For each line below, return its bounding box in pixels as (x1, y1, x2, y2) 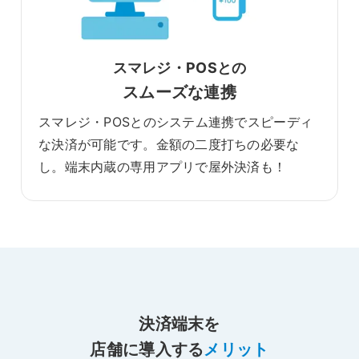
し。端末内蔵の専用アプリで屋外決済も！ (38, 158, 287, 175)
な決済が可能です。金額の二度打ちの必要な (38, 135, 300, 152)
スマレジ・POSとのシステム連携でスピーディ (38, 113, 313, 130)
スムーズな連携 (123, 82, 236, 102)
